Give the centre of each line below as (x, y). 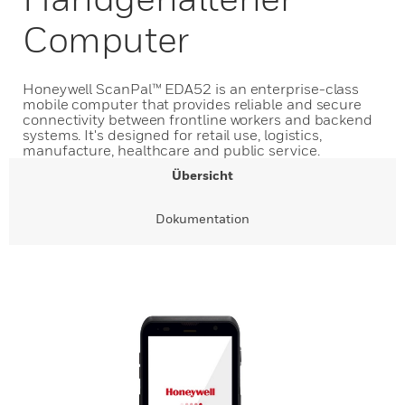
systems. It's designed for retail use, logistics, (173, 135)
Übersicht (202, 175)
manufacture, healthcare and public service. (171, 150)
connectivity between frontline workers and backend (198, 119)
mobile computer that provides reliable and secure (193, 104)
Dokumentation (202, 218)
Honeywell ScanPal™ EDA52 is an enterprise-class (191, 89)
